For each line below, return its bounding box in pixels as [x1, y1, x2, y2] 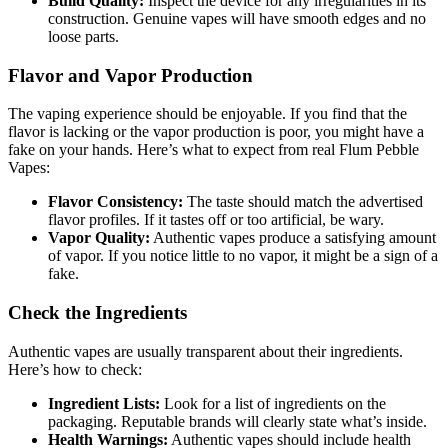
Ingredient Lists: [48, 394, 160, 412]
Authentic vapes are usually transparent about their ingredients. [8, 342, 403, 360]
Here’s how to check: [8, 360, 142, 378]
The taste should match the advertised [183, 193, 423, 211]
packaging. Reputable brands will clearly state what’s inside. [48, 412, 427, 430]
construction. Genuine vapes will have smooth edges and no [48, 9, 426, 27]
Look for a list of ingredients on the [160, 394, 386, 412]
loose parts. [48, 27, 119, 45]
